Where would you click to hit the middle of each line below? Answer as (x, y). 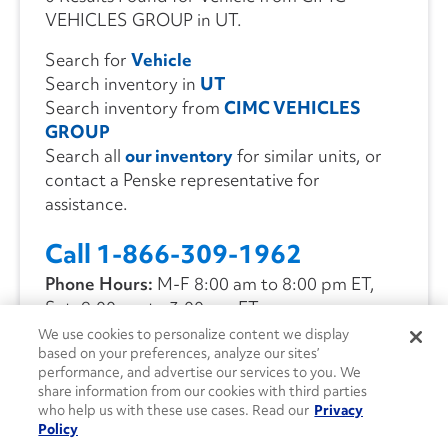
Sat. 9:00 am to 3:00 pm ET (152, 308)
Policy (58, 429)
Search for (88, 60)
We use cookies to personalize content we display (194, 334)
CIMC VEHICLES (292, 108)
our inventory (179, 156)
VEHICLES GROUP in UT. (143, 20)
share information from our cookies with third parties (203, 391)
